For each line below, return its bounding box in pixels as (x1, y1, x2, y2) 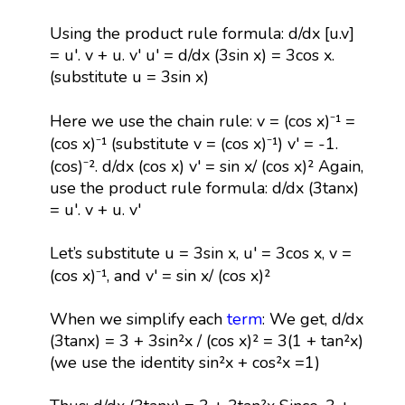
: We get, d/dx (261, 307, 363, 330)
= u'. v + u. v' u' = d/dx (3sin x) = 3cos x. (49, 43, 334, 66)
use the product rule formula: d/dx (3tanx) (49, 176, 359, 199)
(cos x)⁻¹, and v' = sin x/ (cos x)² (49, 264, 270, 287)
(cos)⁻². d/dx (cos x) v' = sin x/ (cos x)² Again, (49, 155, 363, 177)
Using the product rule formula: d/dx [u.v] (49, 22, 354, 44)
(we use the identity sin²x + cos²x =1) (49, 351, 320, 373)
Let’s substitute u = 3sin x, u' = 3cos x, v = (49, 241, 352, 264)
